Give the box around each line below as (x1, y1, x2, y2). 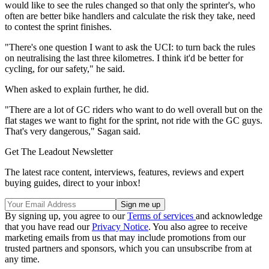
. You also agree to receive (148, 221, 247, 232)
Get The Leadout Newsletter (5, 146, 113, 157)
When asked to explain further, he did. (5, 83, 149, 94)
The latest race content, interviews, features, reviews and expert (5, 166, 244, 177)
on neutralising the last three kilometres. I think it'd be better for (5, 52, 243, 63)
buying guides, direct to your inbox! (5, 177, 141, 188)
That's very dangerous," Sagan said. (5, 125, 141, 136)
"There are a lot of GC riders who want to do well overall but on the (5, 104, 262, 115)
